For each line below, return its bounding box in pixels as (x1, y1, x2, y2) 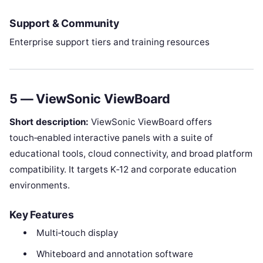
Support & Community (9, 17, 119, 30)
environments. (9, 179, 70, 191)
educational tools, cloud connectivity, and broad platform (9, 147, 252, 159)
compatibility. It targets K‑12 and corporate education (9, 163, 237, 175)
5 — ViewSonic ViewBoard (9, 90, 171, 106)
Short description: (9, 116, 89, 127)
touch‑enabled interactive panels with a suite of (9, 131, 213, 143)
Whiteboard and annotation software (36, 248, 193, 259)
